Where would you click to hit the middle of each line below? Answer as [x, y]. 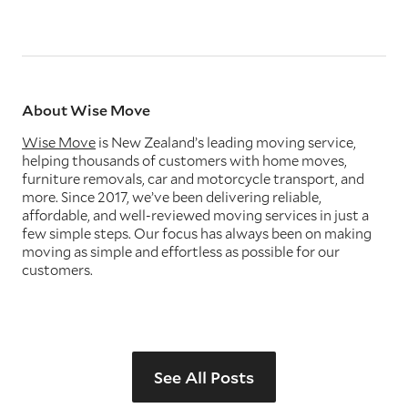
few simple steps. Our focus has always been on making [197, 234]
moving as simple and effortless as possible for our [181, 252]
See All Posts [204, 377]
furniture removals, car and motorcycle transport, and [193, 179]
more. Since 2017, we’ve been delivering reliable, [172, 197]
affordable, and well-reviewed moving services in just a [195, 215]
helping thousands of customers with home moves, [184, 161]
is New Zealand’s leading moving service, [226, 143]
